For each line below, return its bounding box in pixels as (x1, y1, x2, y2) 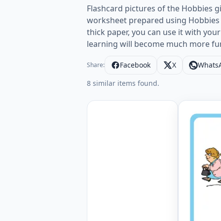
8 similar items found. (87, 78, 159, 88)
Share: (87, 61, 105, 69)
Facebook (120, 60, 150, 70)
